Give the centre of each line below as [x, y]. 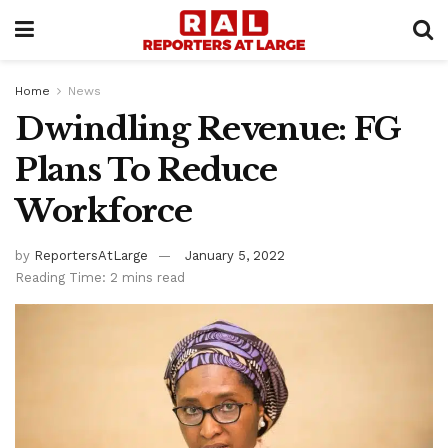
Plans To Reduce [146, 170]
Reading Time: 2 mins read [100, 277]
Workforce [103, 211]
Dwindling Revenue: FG [208, 129]
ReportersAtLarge [91, 255]
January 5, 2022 [235, 255]
